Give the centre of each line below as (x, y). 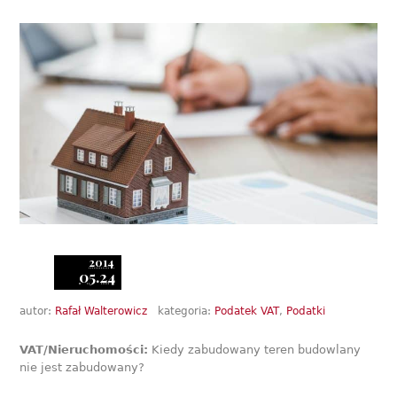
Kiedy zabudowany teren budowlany (255, 349)
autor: (38, 311)
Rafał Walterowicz (101, 311)
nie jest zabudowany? (82, 367)
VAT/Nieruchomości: (84, 349)
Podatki (306, 311)
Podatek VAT (247, 311)
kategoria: (187, 311)
